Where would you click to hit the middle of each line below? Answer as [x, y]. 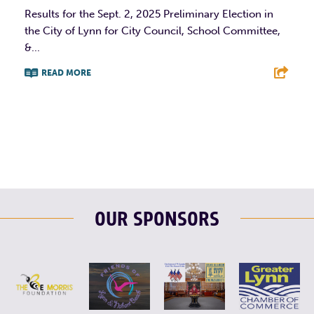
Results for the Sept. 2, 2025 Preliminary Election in [149, 14]
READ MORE [66, 73]
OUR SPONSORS [157, 219]
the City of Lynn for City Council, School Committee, [152, 30]
